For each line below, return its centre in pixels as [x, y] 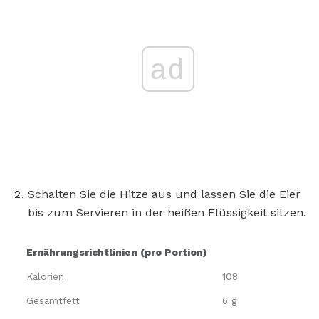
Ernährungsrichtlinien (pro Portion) [117, 252]
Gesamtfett [53, 300]
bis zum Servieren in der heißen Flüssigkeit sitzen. [167, 212]
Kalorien [45, 276]
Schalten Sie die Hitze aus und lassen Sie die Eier [164, 194]
